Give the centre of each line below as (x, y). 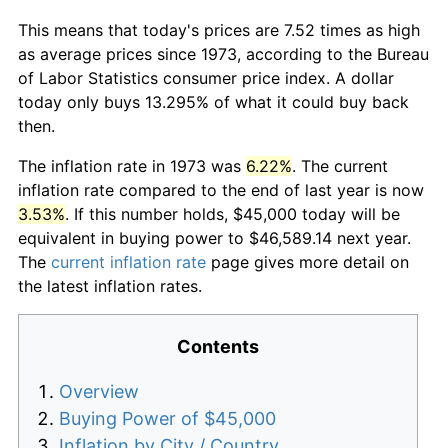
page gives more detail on (307, 261)
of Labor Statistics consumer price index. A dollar (206, 77)
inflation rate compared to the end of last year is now (221, 189)
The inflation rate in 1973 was (132, 165)
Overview (99, 391)
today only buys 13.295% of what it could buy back (213, 101)
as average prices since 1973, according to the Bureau (223, 53)
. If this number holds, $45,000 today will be (232, 213)
